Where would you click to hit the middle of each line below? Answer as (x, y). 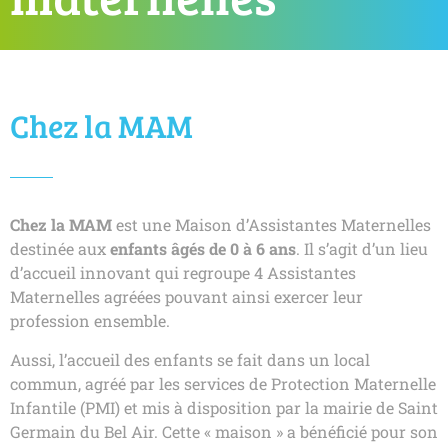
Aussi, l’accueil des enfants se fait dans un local (190, 359)
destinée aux (60, 249)
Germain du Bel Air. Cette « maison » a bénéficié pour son (224, 431)
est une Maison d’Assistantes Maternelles (271, 225)
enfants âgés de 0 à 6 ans (203, 249)
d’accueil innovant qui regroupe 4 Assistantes (183, 273)
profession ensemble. (90, 321)
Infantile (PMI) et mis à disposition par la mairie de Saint (224, 407)
